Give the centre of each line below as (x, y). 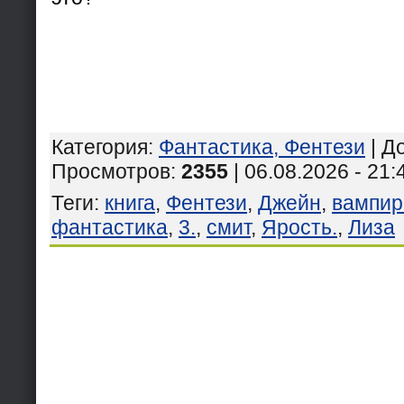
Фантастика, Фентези (262, 147)
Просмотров (111, 171)
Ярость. (299, 227)
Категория (100, 147)
